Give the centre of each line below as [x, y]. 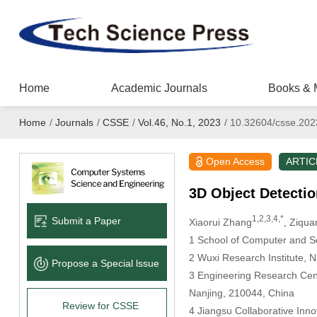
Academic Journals [159, 88]
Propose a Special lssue [105, 263]
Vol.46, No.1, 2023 [179, 122]
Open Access [236, 161]
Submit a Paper [86, 220]
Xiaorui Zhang [220, 222]
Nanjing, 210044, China [241, 293]
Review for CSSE [100, 305]
